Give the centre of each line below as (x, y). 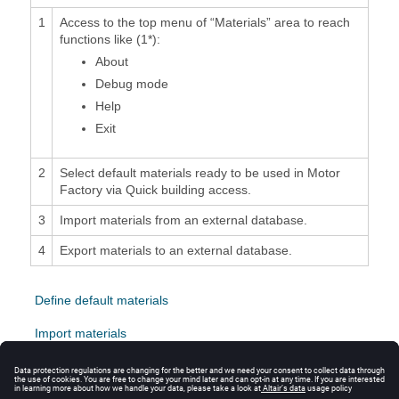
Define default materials (102, 300)
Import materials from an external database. (183, 220)
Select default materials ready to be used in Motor (199, 172)
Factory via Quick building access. (155, 189)
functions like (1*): (110, 39)
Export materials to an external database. (175, 250)
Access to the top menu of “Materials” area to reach (204, 22)
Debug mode (131, 83)
